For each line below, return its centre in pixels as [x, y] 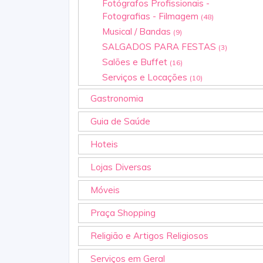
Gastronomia [117, 98]
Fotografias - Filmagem [151, 16]
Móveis [105, 190]
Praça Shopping [123, 213]
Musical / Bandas [138, 31]
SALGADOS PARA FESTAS [160, 46]
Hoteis [104, 144]
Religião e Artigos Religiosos [149, 235]
